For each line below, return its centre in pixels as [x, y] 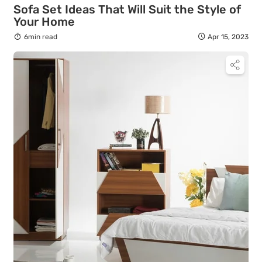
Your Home [44, 21]
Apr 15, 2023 [228, 37]
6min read [40, 37]
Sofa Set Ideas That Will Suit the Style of [127, 9]
